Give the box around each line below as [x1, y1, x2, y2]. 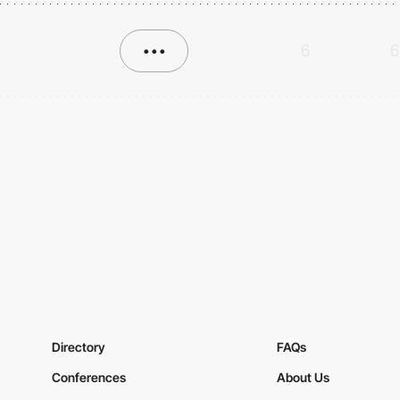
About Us [277, 369, 330, 385]
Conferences [51, 369, 126, 385]
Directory [51, 338, 105, 354]
